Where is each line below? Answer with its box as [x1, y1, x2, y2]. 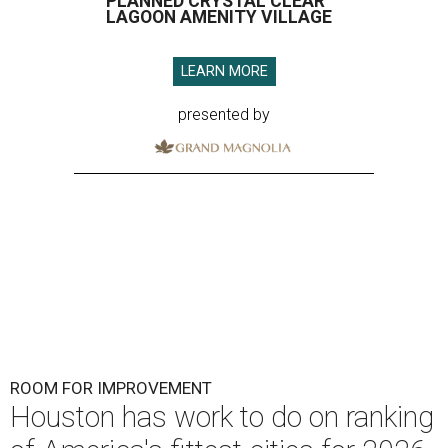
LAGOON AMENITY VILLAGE [106, 7, 332, 28]
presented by [178, 105, 270, 125]
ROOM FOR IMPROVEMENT [10, 378, 212, 399]
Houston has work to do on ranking [10, 400, 434, 435]
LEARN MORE [180, 63, 268, 81]
